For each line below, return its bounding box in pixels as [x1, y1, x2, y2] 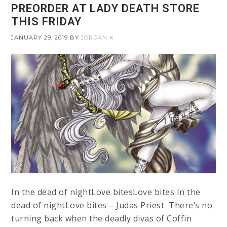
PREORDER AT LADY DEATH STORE [11, 2, 200, 15]
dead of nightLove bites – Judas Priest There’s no [11, 200, 213, 211]
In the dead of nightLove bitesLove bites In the [11, 186, 201, 198]
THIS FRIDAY [11, 15, 82, 28]
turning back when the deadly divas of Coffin [11, 213, 192, 224]
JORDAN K [81, 33, 115, 41]
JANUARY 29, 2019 [11, 33, 68, 41]
